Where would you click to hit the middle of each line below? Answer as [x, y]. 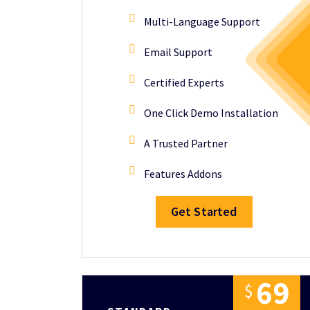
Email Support [178, 52]
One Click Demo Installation [211, 113]
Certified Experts [184, 82]
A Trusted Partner [186, 143]
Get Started [204, 211]
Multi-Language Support [202, 21]
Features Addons [183, 174]
